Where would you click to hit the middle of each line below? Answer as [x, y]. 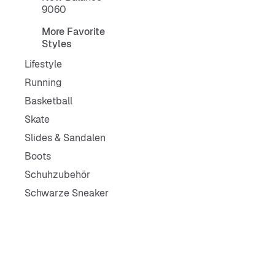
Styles [57, 44]
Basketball [48, 101]
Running [43, 83]
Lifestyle [43, 64]
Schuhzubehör [57, 175]
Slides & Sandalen [65, 138]
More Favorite [73, 32]
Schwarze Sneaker [67, 193]
